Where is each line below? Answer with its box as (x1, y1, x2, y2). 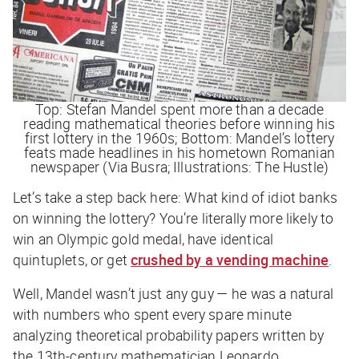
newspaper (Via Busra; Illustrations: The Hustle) (30, 156, 329, 176)
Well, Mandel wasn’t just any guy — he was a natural (13, 283, 334, 303)
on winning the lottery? (13, 208, 159, 228)
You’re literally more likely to (159, 208, 334, 228)
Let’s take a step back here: (13, 187, 185, 207)
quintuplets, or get (13, 249, 131, 269)
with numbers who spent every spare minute (13, 304, 292, 324)
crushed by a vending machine (131, 249, 329, 269)
